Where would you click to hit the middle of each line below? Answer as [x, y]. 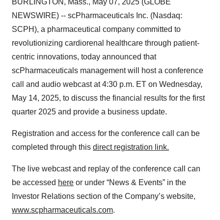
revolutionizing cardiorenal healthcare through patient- [106, 43]
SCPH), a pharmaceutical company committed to [96, 29]
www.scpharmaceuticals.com [62, 210]
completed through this [52, 147]
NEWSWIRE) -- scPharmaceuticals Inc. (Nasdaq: [97, 15]
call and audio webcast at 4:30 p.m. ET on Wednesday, [107, 84]
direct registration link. [131, 147]
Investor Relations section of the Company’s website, [104, 196]
